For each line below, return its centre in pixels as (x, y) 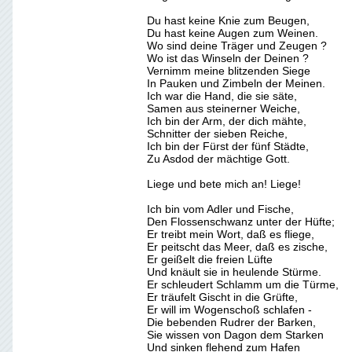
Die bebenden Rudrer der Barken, (231, 322)
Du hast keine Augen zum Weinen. (233, 33)
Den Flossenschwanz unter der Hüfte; (241, 222)
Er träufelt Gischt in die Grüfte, (222, 297)
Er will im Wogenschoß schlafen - (229, 310)
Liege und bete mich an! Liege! (224, 184)
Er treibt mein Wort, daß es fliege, (231, 234)
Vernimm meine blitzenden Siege (229, 71)
